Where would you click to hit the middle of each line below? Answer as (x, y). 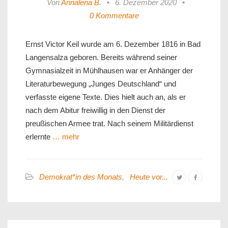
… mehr (65, 137)
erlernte (38, 137)
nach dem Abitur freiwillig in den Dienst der (95, 110)
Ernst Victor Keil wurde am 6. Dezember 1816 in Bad (113, 44)
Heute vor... (149, 177)
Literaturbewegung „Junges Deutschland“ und (101, 84)
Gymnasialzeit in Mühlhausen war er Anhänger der (109, 71)
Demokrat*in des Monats (81, 177)
